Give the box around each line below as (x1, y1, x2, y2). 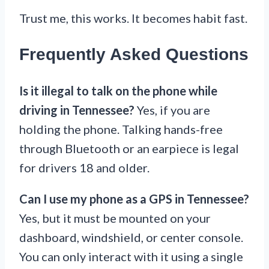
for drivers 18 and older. (19, 160, 150, 175)
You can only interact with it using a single (19, 249, 243, 264)
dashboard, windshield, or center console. (19, 229, 243, 244)
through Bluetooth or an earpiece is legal (19, 141, 239, 156)
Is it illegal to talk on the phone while (19, 83, 217, 98)
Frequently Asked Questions (19, 44, 249, 64)
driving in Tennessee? (19, 102, 134, 117)
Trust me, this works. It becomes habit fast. (19, 11, 247, 26)
